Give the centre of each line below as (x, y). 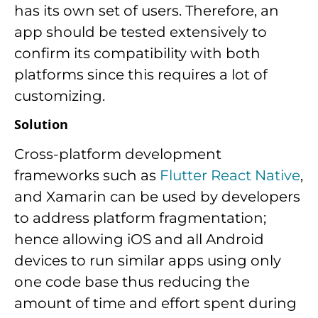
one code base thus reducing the (132, 281)
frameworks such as (85, 175)
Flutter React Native (228, 175)
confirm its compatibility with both (137, 54)
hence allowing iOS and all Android (139, 239)
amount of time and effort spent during (155, 303)
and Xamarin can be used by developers (157, 196)
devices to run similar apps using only (148, 260)
